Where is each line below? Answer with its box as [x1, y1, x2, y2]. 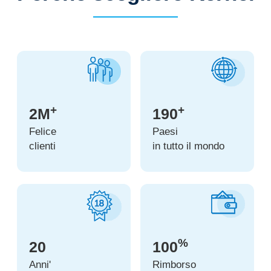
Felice [28, 126, 56, 137]
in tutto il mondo [152, 140, 224, 152]
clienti [28, 140, 56, 152]
